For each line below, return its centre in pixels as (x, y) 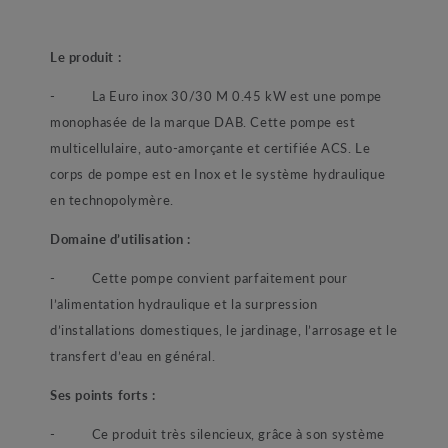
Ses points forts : (103, 395)
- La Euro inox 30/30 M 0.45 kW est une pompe (216, 96)
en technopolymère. (112, 200)
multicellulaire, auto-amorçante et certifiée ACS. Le (210, 148)
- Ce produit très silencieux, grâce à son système (217, 434)
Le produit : (86, 57)
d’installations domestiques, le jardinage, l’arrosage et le (224, 330)
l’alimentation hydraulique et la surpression (184, 304)
